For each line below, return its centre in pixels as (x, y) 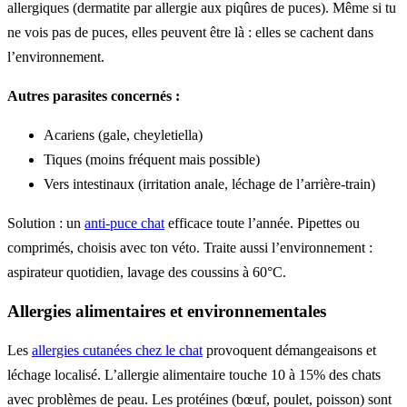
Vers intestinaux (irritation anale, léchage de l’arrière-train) (209, 184)
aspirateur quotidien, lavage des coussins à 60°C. (147, 272)
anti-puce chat (124, 223)
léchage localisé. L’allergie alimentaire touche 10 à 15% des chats (194, 375)
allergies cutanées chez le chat (117, 351)
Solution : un (46, 223)
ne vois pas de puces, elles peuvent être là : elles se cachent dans (190, 32)
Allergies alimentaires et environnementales (167, 311)
